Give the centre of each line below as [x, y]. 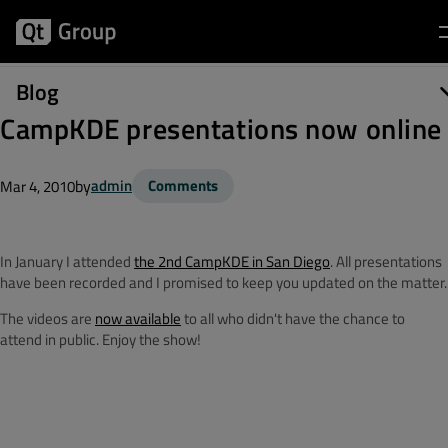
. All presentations [386, 261]
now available [138, 318]
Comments [183, 185]
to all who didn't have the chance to [293, 318]
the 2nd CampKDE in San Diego [232, 261]
